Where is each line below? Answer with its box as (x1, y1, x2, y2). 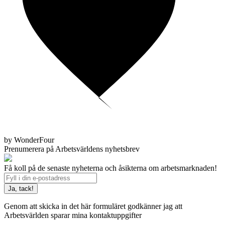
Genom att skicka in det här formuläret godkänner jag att (4, 201, 182, 210)
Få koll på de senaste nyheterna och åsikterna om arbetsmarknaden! (4, 163, 217, 172)
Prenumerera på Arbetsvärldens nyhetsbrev (4, 144, 140, 153)
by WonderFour (4, 135, 54, 144)
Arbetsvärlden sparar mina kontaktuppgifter (4, 210, 142, 219)
